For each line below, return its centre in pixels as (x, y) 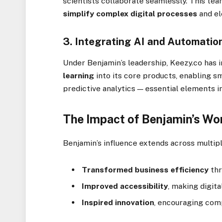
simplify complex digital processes (130, 14)
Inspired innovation (118, 203)
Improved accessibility (125, 186)
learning (79, 75)
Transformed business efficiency (145, 170)
